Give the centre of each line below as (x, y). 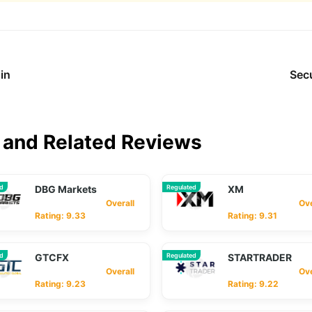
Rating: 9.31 (252, 216)
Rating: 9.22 (253, 284)
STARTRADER (260, 257)
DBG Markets (66, 189)
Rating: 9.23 (60, 284)
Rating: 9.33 (60, 216)
